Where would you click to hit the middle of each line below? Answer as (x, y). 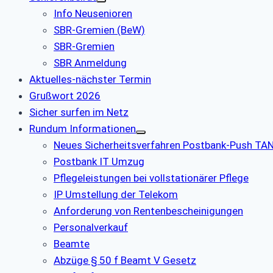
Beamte (72, 244)
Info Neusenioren (93, 14)
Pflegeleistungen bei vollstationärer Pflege (151, 178)
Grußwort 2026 (65, 96)
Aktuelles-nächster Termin (90, 80)
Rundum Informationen (83, 129)
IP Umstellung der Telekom (116, 195)
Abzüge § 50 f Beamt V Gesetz (125, 261)
